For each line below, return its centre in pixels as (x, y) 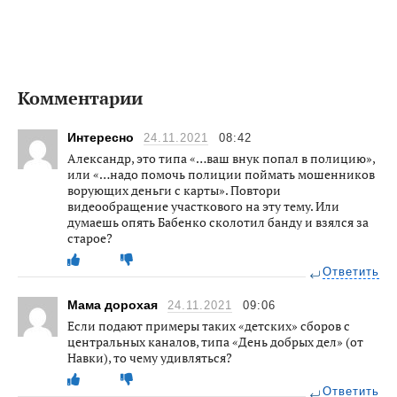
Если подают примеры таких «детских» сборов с (209, 326)
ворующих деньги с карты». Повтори (174, 191)
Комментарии (80, 98)
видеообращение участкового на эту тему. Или (203, 206)
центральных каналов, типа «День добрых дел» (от (215, 342)
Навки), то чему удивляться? (150, 358)
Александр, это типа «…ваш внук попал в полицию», (221, 159)
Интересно (102, 138)
